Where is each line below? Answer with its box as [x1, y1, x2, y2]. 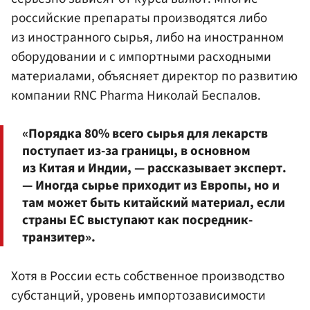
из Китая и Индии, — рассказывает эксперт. [22, 158, 286, 178]
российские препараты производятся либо [11, 8, 267, 28]
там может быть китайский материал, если [22, 192, 285, 212]
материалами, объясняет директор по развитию [11, 66, 298, 86]
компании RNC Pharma [11, 86, 147, 106]
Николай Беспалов [147, 86, 257, 106]
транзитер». [22, 227, 95, 247]
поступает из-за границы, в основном [22, 140, 250, 161]
